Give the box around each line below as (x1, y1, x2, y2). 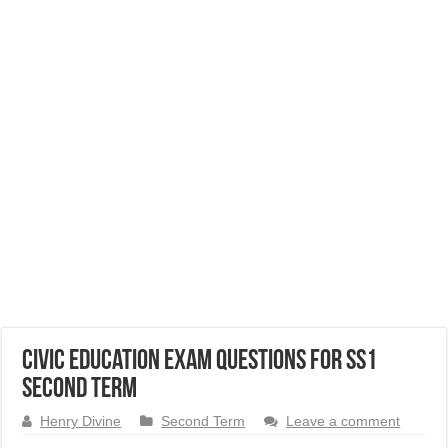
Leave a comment (286, 414, 401, 429)
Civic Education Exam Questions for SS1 (22, 348, 378, 376)
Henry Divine (40, 414, 122, 429)
